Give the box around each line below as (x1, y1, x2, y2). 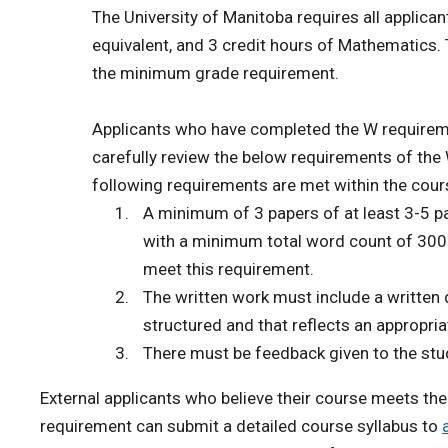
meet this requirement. (143, 259, 315, 279)
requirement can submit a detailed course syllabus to (40, 416, 442, 436)
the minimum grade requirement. (91, 63, 339, 83)
